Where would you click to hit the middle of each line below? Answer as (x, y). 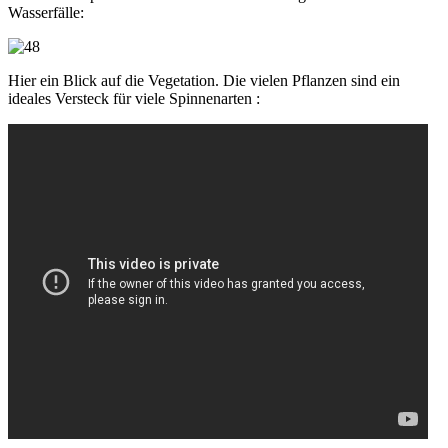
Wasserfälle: (46, 12)
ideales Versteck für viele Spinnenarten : (134, 98)
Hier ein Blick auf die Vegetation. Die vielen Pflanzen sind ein (204, 80)
